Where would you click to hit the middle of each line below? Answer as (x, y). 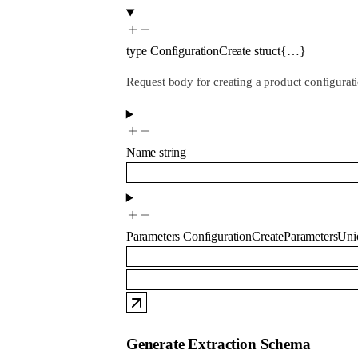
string (173, 153)
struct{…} (280, 51)
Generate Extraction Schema (218, 344)
